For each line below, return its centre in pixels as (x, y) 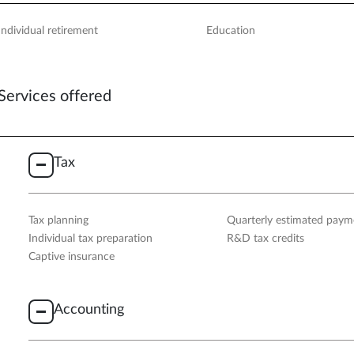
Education (230, 30)
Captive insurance (72, 257)
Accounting (88, 309)
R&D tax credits (266, 239)
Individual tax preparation (91, 239)
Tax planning (59, 221)
